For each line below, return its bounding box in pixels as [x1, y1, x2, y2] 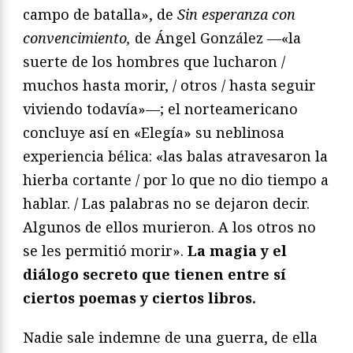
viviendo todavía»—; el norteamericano [23, 99, 298, 119]
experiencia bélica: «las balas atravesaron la [23, 147, 328, 166]
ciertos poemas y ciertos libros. [23, 288, 256, 308]
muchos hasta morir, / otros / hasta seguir [23, 76, 316, 95]
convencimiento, [23, 28, 131, 48]
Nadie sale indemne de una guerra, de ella [23, 328, 318, 347]
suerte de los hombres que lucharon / [23, 52, 285, 72]
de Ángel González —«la [131, 28, 301, 48]
